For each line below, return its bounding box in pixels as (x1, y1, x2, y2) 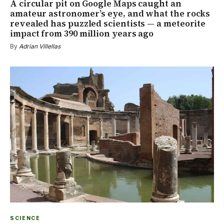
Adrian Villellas (19, 42, 60, 50)
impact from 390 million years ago (10, 27, 154, 39)
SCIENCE (10, 214, 40, 221)
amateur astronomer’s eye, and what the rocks (10, 7, 210, 19)
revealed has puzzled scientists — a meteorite (10, 17, 206, 29)
